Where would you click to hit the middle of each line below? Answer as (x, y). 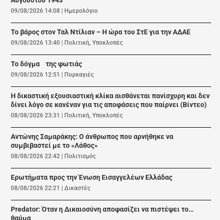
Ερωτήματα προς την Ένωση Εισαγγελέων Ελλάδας (92, 178)
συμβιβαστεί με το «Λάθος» (55, 146)
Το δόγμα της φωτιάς (47, 64)
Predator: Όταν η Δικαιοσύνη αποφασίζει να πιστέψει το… (102, 210)
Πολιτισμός (80, 156)
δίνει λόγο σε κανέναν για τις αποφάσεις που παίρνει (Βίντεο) (109, 105)
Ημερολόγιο (81, 11)
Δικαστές (78, 188)
